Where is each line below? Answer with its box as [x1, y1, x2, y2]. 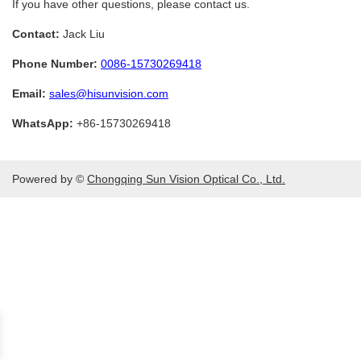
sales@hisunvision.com [49, 86, 168, 100]
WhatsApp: [12, 116, 73, 130]
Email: [12, 86, 46, 100]
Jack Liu [60, 27, 105, 40]
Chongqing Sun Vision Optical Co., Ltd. [87, 172, 285, 185]
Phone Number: [12, 56, 98, 70]
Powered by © [12, 172, 87, 185]
